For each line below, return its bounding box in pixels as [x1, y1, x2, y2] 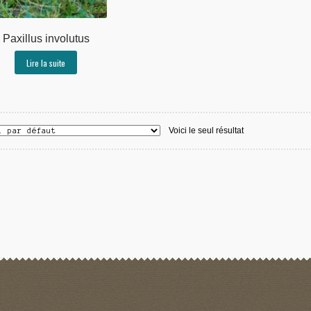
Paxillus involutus [2, 32, 90, 44]
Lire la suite [26, 56, 66, 69]
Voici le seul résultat [168, 125, 244, 135]
